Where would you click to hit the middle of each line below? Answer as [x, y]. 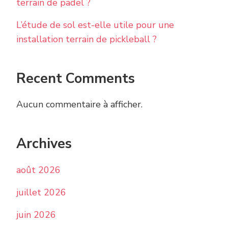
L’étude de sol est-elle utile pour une [95, 25]
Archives [44, 144]
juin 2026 [36, 215]
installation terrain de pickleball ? [87, 39]
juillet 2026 [41, 192]
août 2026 [38, 170]
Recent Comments [76, 78]
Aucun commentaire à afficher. [79, 105]
